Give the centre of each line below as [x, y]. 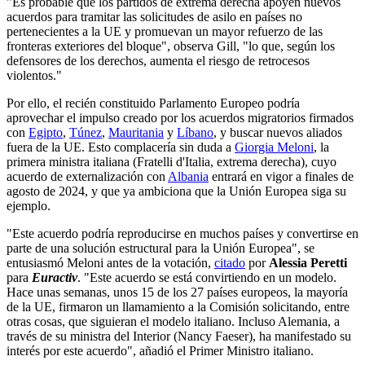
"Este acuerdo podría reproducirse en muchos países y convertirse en [182, 233]
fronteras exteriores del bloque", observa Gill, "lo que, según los [171, 46]
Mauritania [136, 132]
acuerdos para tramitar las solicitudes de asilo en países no [154, 16]
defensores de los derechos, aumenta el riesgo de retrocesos [158, 60]
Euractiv [55, 277]
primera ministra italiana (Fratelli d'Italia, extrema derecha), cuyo [172, 161]
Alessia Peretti [308, 262]
